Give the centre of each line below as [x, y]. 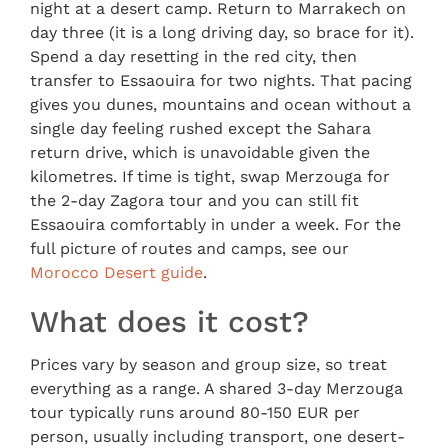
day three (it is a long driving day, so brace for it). [222, 32]
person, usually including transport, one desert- [217, 436]
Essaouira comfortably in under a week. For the [215, 224]
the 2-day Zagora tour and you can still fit [194, 200]
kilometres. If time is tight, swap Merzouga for [210, 176]
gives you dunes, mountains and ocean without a [220, 104]
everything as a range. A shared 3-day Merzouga [216, 388]
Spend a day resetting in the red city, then [193, 56]
